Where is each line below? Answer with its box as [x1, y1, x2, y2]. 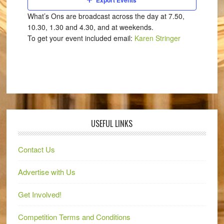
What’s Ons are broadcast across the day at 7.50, [27, 11, 185, 21]
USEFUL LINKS [91, 117, 133, 129]
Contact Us [17, 144, 55, 154]
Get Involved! [17, 189, 61, 199]
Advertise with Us [17, 166, 75, 177]
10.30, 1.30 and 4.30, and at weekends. [27, 22, 154, 32]
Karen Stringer [134, 33, 181, 43]
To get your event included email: [27, 33, 135, 43]
